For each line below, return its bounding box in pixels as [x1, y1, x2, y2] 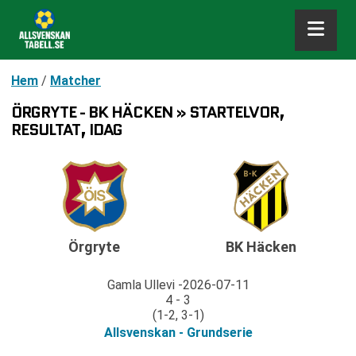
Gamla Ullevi [106, 277, 175, 293]
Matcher [50, 73, 101, 88]
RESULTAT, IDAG [11, 118, 122, 141]
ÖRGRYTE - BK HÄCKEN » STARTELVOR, [11, 101, 284, 123]
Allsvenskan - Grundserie [103, 325, 253, 341]
